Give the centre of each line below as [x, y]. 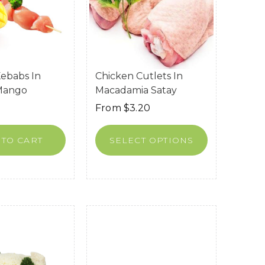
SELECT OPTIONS [151, 140]
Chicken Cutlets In [139, 76]
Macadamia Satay [136, 90]
